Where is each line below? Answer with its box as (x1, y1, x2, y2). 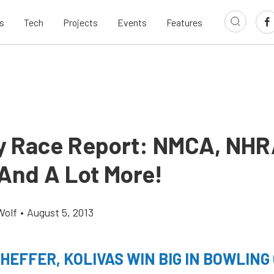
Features (166, 16, 202, 28)
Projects (63, 16, 98, 28)
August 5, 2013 (27, 206, 94, 219)
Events (117, 16, 147, 28)
